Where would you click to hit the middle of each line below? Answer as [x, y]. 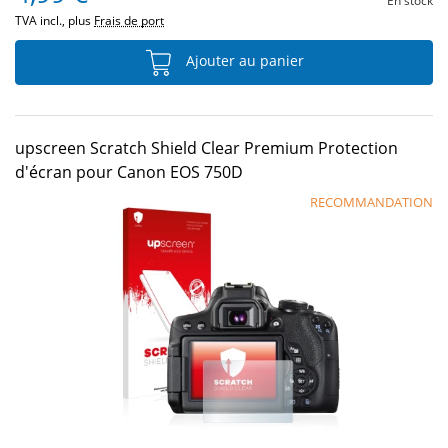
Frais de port [129, 20]
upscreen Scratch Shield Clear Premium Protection [206, 148]
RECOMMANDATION [371, 202]
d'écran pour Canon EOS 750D [129, 172]
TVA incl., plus [54, 20]
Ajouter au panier [243, 61]
